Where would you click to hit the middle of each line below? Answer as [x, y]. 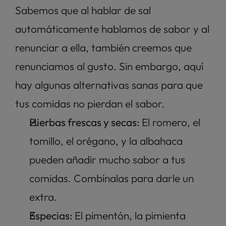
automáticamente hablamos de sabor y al [112, 29]
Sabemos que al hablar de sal [83, 10]
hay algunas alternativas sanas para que [109, 84]
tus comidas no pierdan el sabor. [91, 103]
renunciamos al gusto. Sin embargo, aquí [109, 66]
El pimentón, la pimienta [130, 215]
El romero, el [171, 122]
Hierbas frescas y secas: [86, 122]
